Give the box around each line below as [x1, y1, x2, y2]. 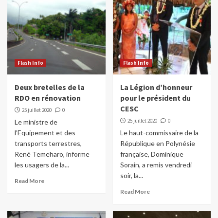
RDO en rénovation [15, 93, 81, 103]
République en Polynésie [120, 139, 195, 148]
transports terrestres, [15, 139, 82, 148]
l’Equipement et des [15, 128, 75, 137]
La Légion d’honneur [120, 82, 192, 92]
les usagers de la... [15, 161, 69, 169]
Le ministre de [15, 118, 57, 127]
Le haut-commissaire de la [120, 128, 199, 137]
